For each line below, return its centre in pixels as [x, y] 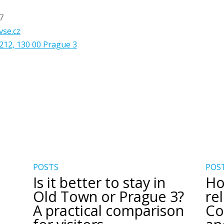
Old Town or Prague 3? [108, 196]
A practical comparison [108, 210]
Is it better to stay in [99, 182]
